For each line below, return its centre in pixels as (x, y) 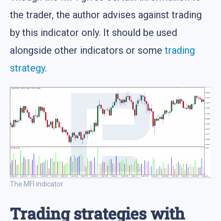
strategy (27, 68)
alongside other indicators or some (87, 50)
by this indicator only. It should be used (93, 32)
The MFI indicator (37, 184)
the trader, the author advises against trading (106, 15)
